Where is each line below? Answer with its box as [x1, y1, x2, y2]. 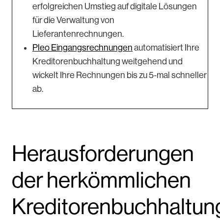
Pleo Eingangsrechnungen [32, 42, 133, 53]
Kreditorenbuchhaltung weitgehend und [32, 56, 183, 66]
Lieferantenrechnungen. [32, 28, 125, 39]
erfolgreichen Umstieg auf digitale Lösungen [32, 1, 197, 11]
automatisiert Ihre [133, 42, 199, 53]
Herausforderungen [12, 140, 194, 166]
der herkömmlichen [12, 167, 191, 192]
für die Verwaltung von [32, 15, 114, 25]
